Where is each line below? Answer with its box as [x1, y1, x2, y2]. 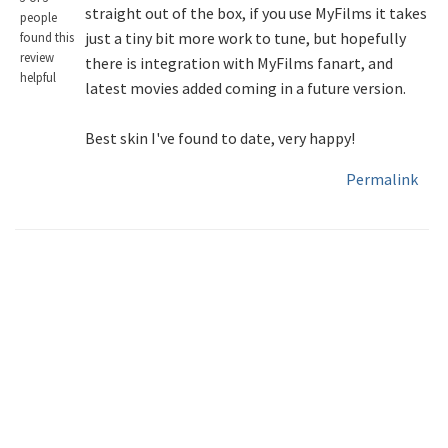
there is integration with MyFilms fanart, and [85, 53, 394, 73]
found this [20, 28, 74, 45]
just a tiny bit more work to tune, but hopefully [85, 28, 407, 48]
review [20, 48, 54, 65]
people [20, 8, 57, 25]
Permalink [346, 169, 419, 189]
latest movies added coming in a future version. [85, 78, 407, 98]
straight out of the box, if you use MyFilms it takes [85, 3, 428, 23]
